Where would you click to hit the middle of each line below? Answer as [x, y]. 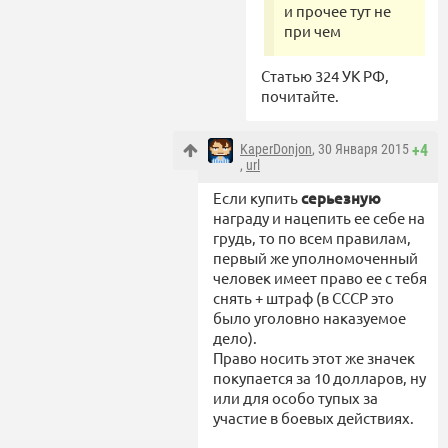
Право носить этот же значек [314, 357]
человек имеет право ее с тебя [320, 277]
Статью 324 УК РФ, [325, 75]
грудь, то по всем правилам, [312, 237]
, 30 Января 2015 [360, 148]
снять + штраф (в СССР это [303, 297]
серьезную [341, 197]
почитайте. [300, 95]
